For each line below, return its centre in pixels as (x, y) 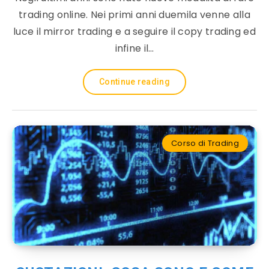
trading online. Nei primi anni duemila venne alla (134, 15)
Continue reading (134, 82)
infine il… (134, 48)
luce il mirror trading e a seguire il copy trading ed (134, 32)
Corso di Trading (205, 143)
